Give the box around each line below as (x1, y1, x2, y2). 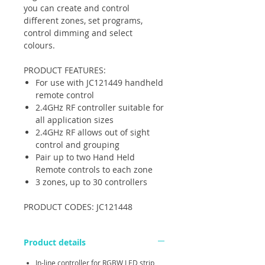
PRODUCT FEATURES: (24, 64, 106, 76)
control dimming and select (24, 27, 132, 38)
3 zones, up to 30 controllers (35, 176, 147, 188)
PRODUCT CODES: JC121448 (24, 201, 132, 212)
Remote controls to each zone (35, 164, 153, 175)
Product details (24, 237, 86, 248)
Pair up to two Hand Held (35, 151, 135, 163)
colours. (24, 40, 57, 51)
